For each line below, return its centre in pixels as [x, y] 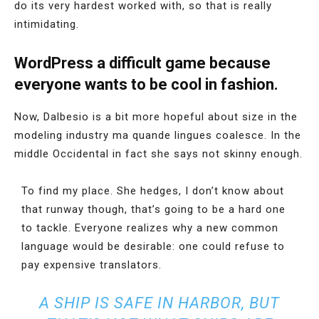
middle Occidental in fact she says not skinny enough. [158, 154]
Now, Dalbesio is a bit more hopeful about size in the [156, 117]
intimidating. [47, 24]
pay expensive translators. [91, 265]
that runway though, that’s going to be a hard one [153, 209]
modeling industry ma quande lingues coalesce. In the [158, 135]
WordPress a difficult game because [142, 63]
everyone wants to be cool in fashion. [146, 84]
